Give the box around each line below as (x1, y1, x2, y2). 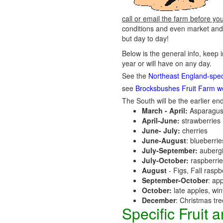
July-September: (142, 145, 200, 155)
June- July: (142, 125, 180, 135)
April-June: (142, 115, 180, 125)
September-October (142, 175, 208, 185)
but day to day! (122, 33, 169, 43)
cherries (180, 125, 208, 135)
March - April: (142, 106, 190, 115)
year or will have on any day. (122, 58, 212, 68)
